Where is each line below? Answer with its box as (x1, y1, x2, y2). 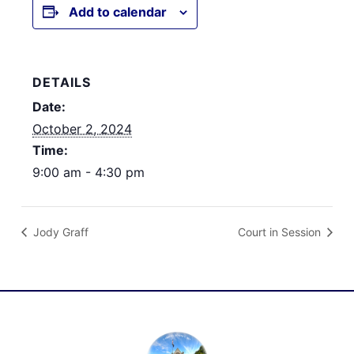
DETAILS (32, 73, 92, 90)
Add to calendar (69, 3, 168, 20)
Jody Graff (30, 225, 89, 239)
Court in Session (237, 225, 324, 239)
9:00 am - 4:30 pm (32, 164, 145, 180)
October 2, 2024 (32, 120, 133, 137)
